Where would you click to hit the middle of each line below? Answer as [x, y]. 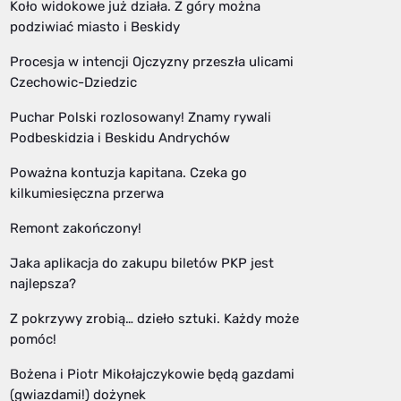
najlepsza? [43, 283]
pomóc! [33, 339]
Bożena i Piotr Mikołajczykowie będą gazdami [152, 374]
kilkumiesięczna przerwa [87, 193]
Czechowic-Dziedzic [73, 82]
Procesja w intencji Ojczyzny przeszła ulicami [152, 61]
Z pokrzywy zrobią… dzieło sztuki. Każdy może [154, 318]
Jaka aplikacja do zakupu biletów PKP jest [142, 263]
